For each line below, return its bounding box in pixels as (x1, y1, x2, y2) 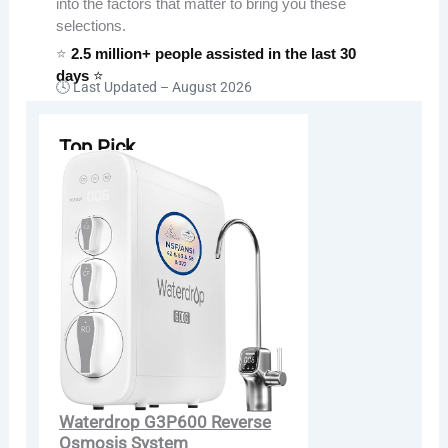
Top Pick (59, 134, 136, 159)
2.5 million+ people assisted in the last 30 (71, 44, 357, 62)
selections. (56, 16, 127, 34)
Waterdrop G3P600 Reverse (59, 412, 272, 433)
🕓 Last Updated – (56, 78, 173, 95)
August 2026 (172, 78, 253, 95)
